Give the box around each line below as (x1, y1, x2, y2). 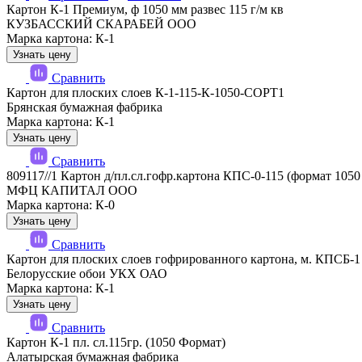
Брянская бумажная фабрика (6, 99, 162, 114)
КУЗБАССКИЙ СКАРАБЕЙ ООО (6, 16, 196, 31)
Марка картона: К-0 (6, 197, 115, 212)
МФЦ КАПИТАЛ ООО (6, 183, 137, 197)
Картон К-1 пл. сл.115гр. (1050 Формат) (6, 335, 225, 349)
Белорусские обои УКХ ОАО (6, 266, 167, 280)
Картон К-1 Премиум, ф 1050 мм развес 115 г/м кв (6, 2, 284, 16)
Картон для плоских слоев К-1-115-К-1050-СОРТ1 (6, 85, 284, 99)
